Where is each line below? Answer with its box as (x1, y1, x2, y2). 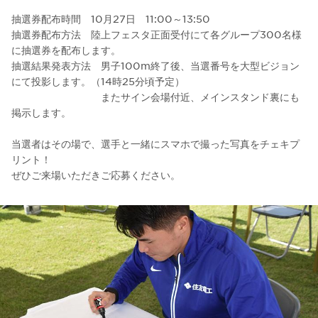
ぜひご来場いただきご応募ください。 (11, 168, 180, 181)
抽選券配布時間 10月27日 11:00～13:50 (11, 11, 210, 25)
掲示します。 (11, 105, 71, 119)
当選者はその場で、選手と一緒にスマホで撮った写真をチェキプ (11, 136, 300, 150)
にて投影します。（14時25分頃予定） (11, 74, 185, 87)
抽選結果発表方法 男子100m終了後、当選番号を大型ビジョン (11, 58, 300, 72)
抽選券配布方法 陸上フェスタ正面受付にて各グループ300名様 (11, 27, 302, 40)
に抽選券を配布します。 (11, 43, 121, 56)
